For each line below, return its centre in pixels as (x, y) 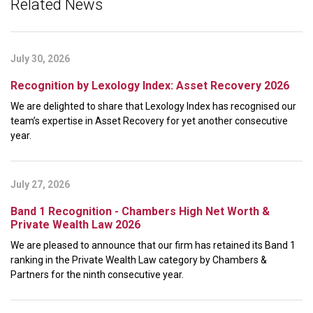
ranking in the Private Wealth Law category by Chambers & (139, 260)
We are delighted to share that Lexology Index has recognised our (153, 107)
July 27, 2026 (40, 185)
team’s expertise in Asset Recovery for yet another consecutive (149, 121)
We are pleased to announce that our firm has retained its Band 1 (153, 246)
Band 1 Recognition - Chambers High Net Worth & (140, 212)
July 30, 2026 (40, 59)
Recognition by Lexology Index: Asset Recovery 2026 (150, 86)
